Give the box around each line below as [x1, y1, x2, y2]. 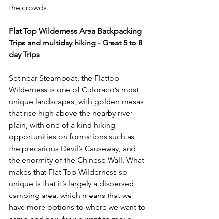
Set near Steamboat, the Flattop [9, 73, 121, 83]
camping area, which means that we [9, 191, 134, 200]
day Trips [9, 50, 40, 59]
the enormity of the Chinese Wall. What [9, 155, 146, 165]
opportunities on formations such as [9, 132, 136, 141]
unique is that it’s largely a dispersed [9, 179, 136, 188]
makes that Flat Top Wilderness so [9, 167, 129, 176]
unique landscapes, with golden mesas [9, 97, 146, 106]
